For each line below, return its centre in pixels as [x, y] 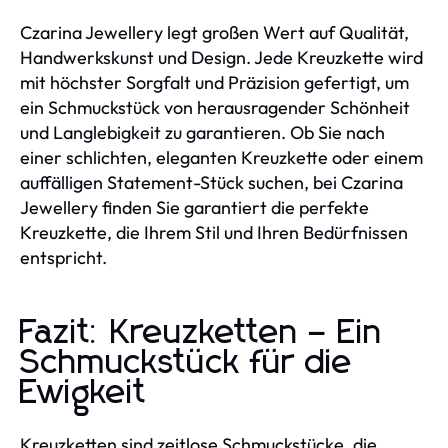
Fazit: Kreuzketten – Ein [201, 333]
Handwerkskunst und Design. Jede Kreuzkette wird [221, 58]
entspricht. [63, 258]
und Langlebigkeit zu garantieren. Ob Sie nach [202, 133]
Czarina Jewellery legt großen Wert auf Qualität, [214, 33]
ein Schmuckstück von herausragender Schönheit [215, 108]
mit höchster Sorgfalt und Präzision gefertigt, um [214, 83]
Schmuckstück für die [186, 363]
